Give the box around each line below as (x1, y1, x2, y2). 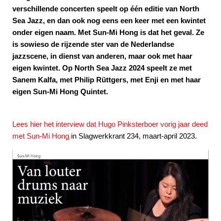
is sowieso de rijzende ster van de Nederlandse (12, 39, 174, 48)
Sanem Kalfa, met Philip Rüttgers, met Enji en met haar (12, 75, 201, 84)
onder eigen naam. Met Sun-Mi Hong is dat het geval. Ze (12, 28, 204, 37)
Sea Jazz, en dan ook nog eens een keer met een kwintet (12, 16, 206, 25)
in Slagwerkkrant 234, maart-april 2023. (69, 131, 197, 140)
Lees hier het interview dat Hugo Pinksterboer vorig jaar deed (12, 119, 208, 128)
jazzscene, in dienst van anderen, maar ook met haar (12, 51, 192, 60)
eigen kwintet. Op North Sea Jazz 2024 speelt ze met (12, 63, 192, 72)
